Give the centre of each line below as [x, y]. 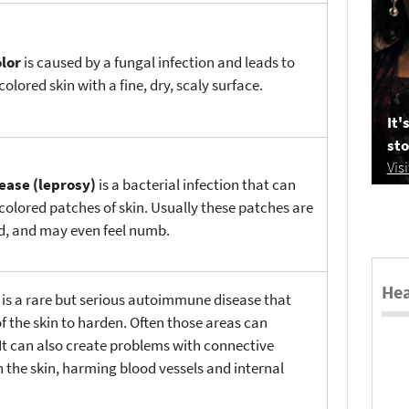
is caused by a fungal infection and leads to [158, 62]
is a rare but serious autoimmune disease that [147, 299]
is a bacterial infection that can [196, 184]
